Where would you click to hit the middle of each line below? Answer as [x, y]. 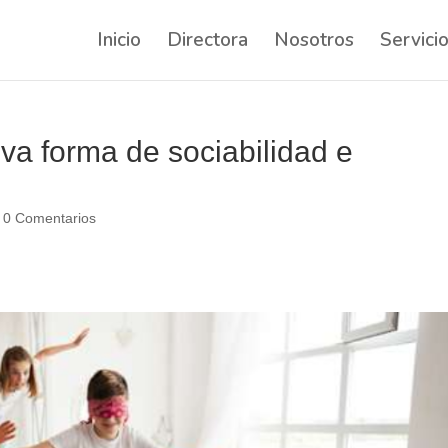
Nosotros [313, 40]
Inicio [118, 40]
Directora [207, 40]
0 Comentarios [50, 218]
